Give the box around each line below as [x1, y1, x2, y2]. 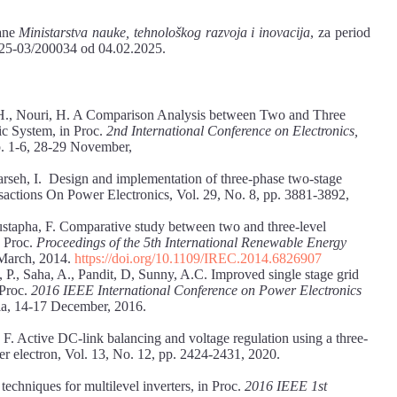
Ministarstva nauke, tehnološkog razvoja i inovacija [19, 24, 311, 40]
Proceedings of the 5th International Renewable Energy [36, 234, 346, 250]
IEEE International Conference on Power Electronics [63, 282, 362, 298]
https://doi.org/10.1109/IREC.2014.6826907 [74, 250, 322, 266]
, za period [310, 24, 370, 40]
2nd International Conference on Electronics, [106, 122, 358, 138]
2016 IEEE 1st [245, 378, 327, 393]
